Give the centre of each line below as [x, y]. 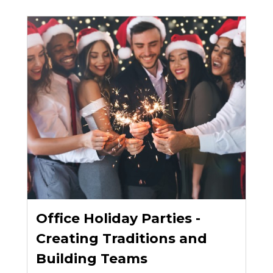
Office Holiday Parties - [119, 218]
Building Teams [92, 258]
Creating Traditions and [122, 238]
